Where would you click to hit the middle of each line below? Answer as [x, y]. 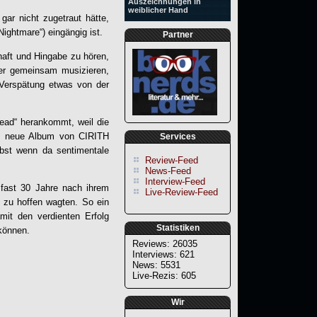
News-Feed [168, 171]
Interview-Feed [175, 181]
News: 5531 [156, 265]
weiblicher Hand [158, 10]
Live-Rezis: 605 [164, 276]
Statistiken [178, 228]
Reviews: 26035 [165, 244]
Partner [178, 35]
